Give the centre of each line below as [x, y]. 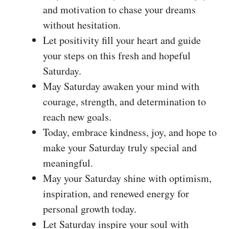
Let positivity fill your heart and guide [122, 40]
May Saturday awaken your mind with [121, 86]
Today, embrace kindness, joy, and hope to [130, 132]
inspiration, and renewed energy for [116, 194]
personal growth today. [90, 209]
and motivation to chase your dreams [119, 10]
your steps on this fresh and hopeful [117, 56]
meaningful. [68, 163]
